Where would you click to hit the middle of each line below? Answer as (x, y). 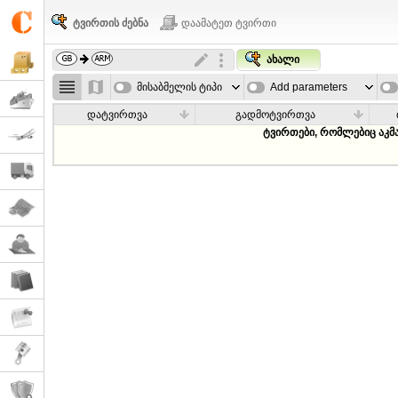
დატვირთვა (118, 115)
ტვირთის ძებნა (111, 23)
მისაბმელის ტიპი (180, 87)
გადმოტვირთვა (275, 115)
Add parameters (309, 87)
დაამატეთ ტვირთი (229, 23)
